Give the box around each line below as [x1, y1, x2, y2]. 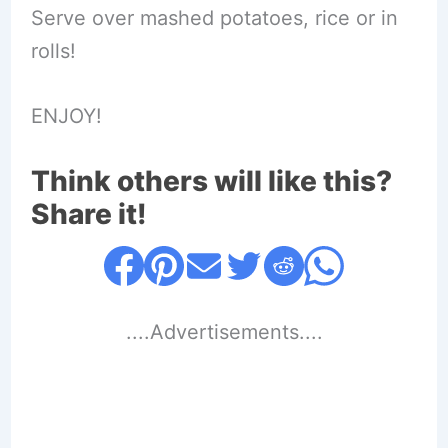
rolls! [30, 38, 76, 63]
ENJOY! [30, 103, 102, 128]
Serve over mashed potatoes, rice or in [30, 5, 398, 30]
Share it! [30, 196, 147, 231]
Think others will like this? [30, 163, 392, 198]
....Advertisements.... [125, 319, 323, 344]
